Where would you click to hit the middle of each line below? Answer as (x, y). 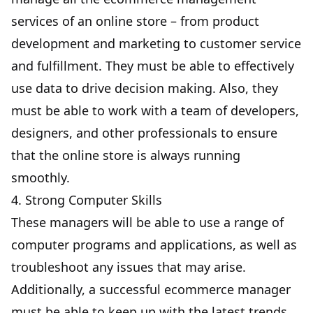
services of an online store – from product (135, 21)
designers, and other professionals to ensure (144, 133)
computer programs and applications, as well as (154, 245)
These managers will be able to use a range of (147, 223)
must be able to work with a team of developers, (155, 111)
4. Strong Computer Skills (87, 200)
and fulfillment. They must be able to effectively (153, 66)
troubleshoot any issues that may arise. (129, 267)
